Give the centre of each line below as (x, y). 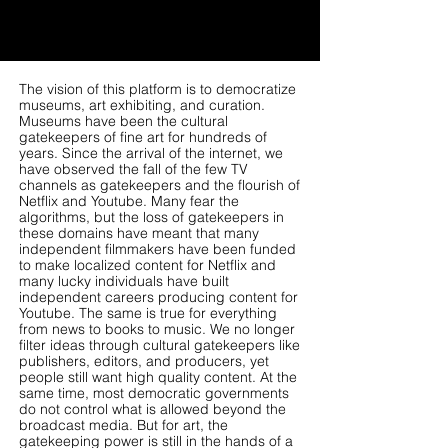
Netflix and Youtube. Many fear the (129, 201)
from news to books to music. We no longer (157, 329)
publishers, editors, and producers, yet (144, 361)
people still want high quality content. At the (158, 377)
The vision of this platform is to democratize (157, 89)
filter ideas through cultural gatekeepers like (159, 345)
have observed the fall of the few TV (133, 169)
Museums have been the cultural (123, 121)
